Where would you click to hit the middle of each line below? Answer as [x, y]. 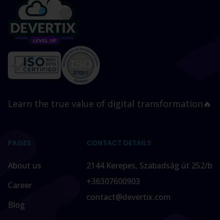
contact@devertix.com [129, 197]
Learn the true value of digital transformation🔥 [110, 104]
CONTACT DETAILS [119, 143]
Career [20, 185]
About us [25, 165]
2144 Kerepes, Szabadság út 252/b [149, 165]
